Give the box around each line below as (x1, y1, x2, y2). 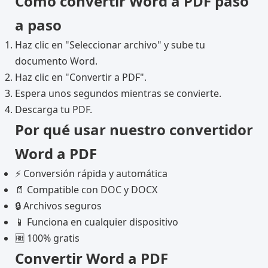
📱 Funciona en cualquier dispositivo (15, 215, 178, 229)
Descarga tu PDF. (15, 103, 92, 116)
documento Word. (15, 54, 98, 68)
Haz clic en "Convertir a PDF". (15, 71, 147, 84)
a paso (15, 15, 62, 35)
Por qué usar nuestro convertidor (15, 120, 253, 139)
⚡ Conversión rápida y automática (15, 167, 167, 180)
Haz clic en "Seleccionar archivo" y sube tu (15, 38, 205, 51)
